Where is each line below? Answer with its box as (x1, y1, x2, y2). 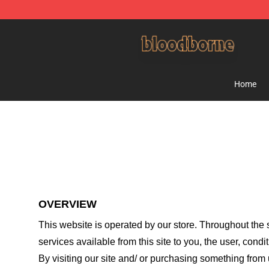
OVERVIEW (38, 198, 97, 210)
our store (157, 220, 195, 230)
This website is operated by (38, 220, 157, 230)
